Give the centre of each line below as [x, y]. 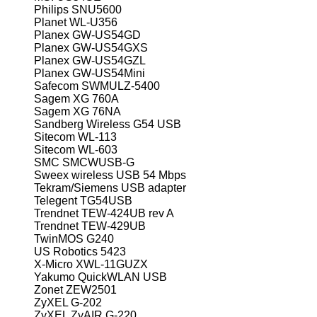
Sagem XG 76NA [77, 111]
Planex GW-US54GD [87, 35]
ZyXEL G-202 [68, 302]
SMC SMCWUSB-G [84, 162]
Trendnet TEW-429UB [90, 226]
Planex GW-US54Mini [90, 73]
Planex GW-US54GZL [90, 60]
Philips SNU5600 [78, 9]
